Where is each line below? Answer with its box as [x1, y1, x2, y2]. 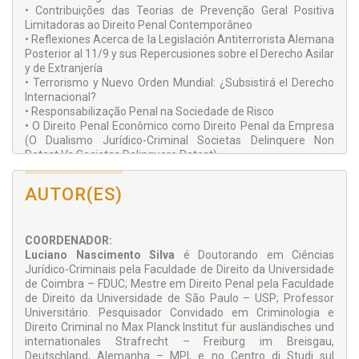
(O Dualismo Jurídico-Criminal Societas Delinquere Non [25, 134, 334, 147]
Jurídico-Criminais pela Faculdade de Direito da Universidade [25, 263, 334, 276]
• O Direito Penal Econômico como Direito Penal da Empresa [25, 119, 334, 133]
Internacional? [25, 91, 96, 104]
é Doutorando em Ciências [175, 248, 334, 262]
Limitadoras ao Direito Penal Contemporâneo [25, 18, 252, 32]
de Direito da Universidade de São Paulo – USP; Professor [25, 292, 334, 305]
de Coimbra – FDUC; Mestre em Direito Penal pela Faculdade [25, 277, 334, 291]
